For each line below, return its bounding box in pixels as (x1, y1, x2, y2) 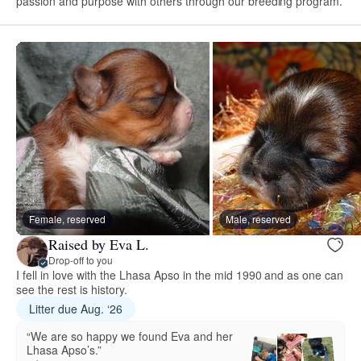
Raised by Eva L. (48, 234, 149, 255)
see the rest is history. (16, 280, 127, 297)
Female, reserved (29, 211, 106, 226)
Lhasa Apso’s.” (27, 341, 102, 358)
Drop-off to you (48, 253, 113, 268)
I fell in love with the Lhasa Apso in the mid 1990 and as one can (16, 266, 344, 283)
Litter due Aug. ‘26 (29, 300, 122, 317)
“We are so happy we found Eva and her (27, 327, 233, 344)
